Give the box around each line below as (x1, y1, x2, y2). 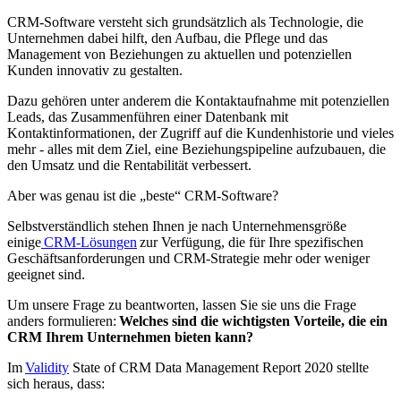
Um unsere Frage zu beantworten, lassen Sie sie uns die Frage (7, 297, 356, 313)
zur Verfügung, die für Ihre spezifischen (137, 235, 363, 251)
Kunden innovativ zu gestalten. (7, 63, 183, 79)
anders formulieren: (7, 313, 119, 329)
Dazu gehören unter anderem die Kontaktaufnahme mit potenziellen (7, 93, 389, 109)
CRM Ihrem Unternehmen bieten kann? (7, 329, 253, 346)
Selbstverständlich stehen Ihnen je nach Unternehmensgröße (7, 218, 346, 235)
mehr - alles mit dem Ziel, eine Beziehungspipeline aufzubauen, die (7, 141, 386, 158)
